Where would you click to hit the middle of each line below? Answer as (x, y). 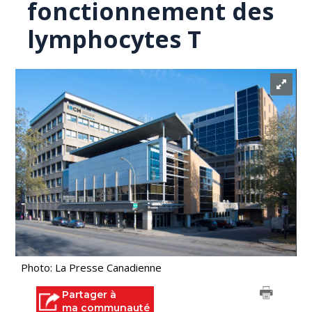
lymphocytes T (115, 39)
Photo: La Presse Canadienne (92, 267)
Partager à (89, 295)
